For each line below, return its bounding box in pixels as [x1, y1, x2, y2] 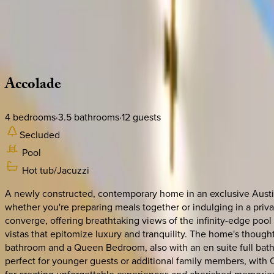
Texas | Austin [5, 47, 62, 61]
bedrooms [10, 110, 56, 124]
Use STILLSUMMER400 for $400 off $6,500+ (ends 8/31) [10, 12, 210, 24]
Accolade [5, 73, 61, 98]
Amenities [59, 36, 95, 46]
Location [139, 36, 169, 46]
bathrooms [72, 110, 119, 124]
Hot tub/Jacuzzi [22, 163, 89, 177]
